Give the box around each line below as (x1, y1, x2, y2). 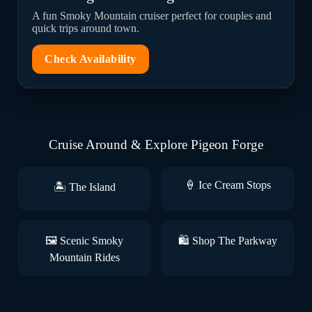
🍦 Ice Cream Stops (184, 179, 271, 191)
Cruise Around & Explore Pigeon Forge (48, 137, 263, 152)
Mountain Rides (49, 251, 120, 263)
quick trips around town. (32, 22, 140, 34)
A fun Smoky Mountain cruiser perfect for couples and (32, 10, 272, 22)
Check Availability (45, 53, 136, 65)
